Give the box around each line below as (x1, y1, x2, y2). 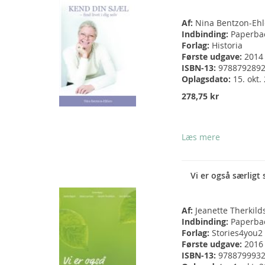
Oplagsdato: (182, 73, 233, 85)
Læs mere (182, 131, 220, 143)
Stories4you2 (212, 227, 263, 239)
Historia (212, 40, 243, 51)
